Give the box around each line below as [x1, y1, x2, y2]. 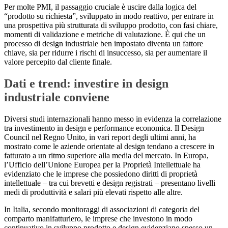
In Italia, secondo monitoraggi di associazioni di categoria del [4, 205, 199, 214]
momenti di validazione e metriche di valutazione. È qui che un [4, 30, 206, 39]
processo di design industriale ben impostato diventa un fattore [4, 39, 203, 48]
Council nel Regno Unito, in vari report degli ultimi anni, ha [4, 133, 196, 142]
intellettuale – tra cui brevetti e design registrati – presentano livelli [4, 179, 215, 188]
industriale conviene [4, 91, 109, 104]
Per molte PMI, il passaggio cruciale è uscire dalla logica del [4, 3, 196, 12]
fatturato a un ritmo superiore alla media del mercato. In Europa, [4, 151, 209, 160]
